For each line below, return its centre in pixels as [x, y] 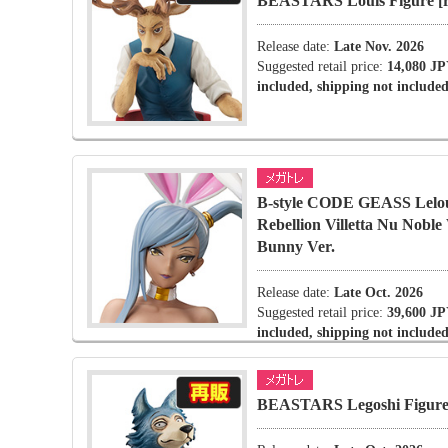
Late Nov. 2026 [379, 46]
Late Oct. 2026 [378, 292]
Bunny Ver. [296, 246]
